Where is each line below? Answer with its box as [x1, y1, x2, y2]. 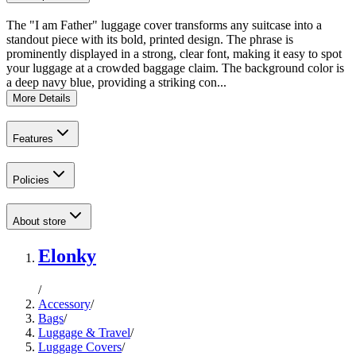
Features [13, 133, 53, 145]
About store [13, 215, 66, 227]
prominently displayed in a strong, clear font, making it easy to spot [6, 46, 342, 60]
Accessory [38, 296, 91, 311]
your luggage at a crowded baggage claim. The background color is [6, 60, 344, 75]
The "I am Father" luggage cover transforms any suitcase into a [6, 17, 322, 32]
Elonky [38, 245, 96, 266]
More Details [13, 91, 71, 104]
